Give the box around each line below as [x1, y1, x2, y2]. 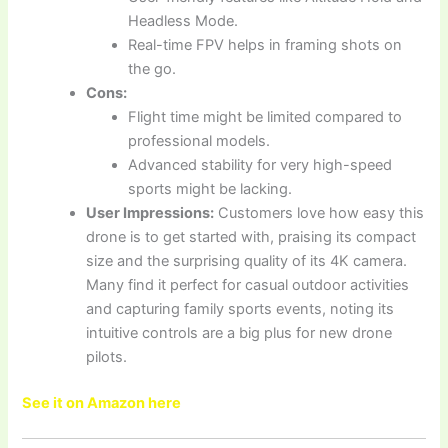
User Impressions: [86, 203, 215, 222]
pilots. [86, 347, 128, 366]
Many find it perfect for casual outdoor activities [86, 275, 410, 294]
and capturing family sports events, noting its [86, 299, 395, 318]
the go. [128, 59, 177, 78]
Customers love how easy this [214, 203, 425, 222]
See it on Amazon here [22, 393, 182, 412]
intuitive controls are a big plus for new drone [86, 323, 393, 342]
